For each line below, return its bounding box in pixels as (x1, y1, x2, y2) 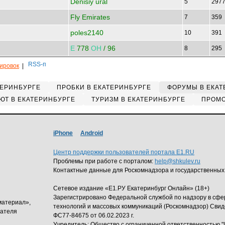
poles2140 (70, 29, 103, 37)
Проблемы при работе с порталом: (53, 158, 155, 165)
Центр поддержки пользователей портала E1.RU (53, 149, 194, 156)
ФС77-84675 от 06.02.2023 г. (53, 212, 134, 219)
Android (80, 130, 103, 137)
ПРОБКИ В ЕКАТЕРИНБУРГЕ (57, 84, 151, 91)
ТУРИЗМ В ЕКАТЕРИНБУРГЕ (91, 96, 185, 103)
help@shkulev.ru (155, 158, 200, 165)
